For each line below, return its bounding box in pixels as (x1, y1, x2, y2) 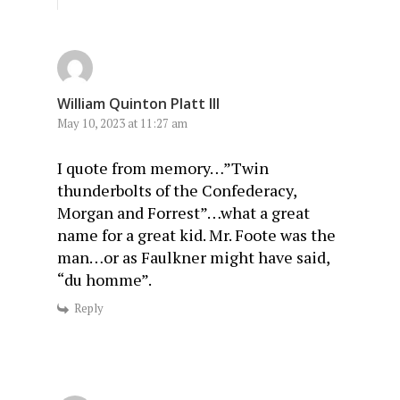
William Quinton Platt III (57, 94, 220, 114)
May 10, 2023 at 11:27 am (57, 115, 187, 132)
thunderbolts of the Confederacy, (57, 179, 296, 202)
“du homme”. (57, 269, 152, 291)
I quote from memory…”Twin (57, 157, 269, 179)
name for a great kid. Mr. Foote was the (57, 224, 336, 246)
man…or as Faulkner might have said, (57, 246, 329, 269)
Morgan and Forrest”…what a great (57, 202, 310, 224)
